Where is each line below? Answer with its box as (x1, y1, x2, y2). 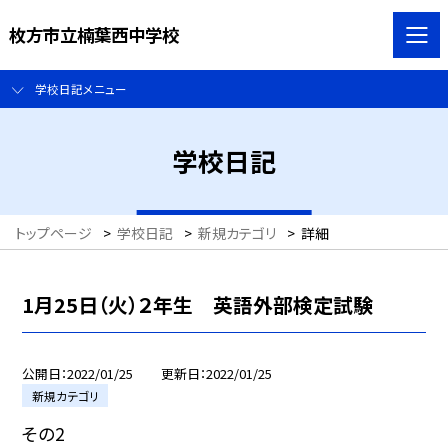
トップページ (15, 223, 92, 244)
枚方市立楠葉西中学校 (8, 21, 179, 47)
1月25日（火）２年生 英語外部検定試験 (22, 289, 374, 319)
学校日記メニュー (34, 80, 127, 98)
